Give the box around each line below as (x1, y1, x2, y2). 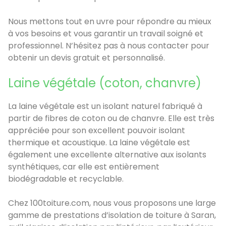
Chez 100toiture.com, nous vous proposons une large (8, 197, 216, 209)
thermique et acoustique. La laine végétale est (8, 136, 190, 148)
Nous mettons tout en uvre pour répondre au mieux (8, 15, 211, 27)
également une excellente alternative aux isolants (8, 148, 206, 160)
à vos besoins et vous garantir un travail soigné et (8, 27, 203, 39)
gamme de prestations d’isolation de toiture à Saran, (8, 209, 216, 221)
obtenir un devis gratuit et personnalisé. (8, 51, 165, 64)
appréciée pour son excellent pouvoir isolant (8, 124, 185, 136)
